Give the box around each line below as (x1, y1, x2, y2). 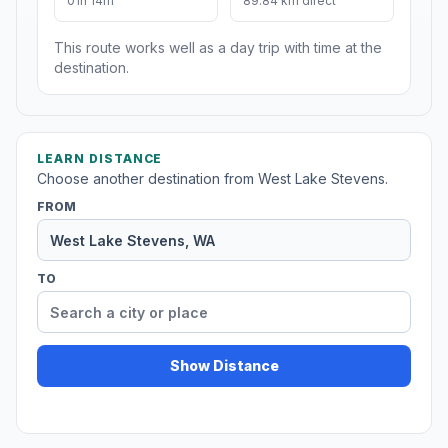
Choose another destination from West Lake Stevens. (37, 170, 388, 188)
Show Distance (169, 357, 279, 375)
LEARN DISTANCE (37, 151, 163, 167)
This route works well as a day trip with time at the (54, 39, 382, 57)
